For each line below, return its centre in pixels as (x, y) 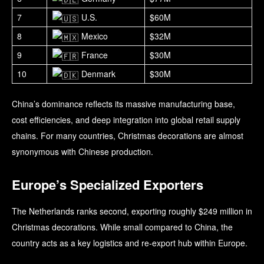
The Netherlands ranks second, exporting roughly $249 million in (132, 211)
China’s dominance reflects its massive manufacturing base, (123, 104)
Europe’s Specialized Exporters (108, 185)
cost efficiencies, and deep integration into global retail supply (126, 120)
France (93, 55)
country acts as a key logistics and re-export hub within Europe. (130, 243)
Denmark (97, 74)
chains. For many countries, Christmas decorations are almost (128, 136)
